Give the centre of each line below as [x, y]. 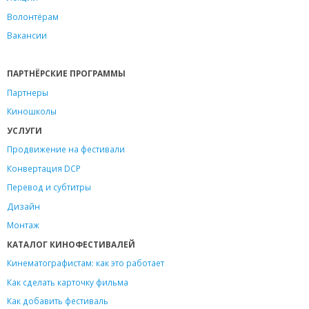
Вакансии [27, 36]
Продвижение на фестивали [66, 149]
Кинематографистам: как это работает [86, 263]
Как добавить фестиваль [58, 301]
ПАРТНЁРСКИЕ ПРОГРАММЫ [66, 73]
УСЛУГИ [24, 130]
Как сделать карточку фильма [68, 282]
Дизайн [23, 206]
